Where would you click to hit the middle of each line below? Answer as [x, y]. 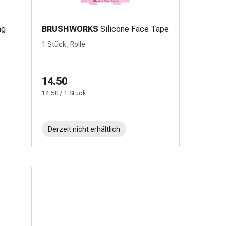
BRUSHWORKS [70, 29]
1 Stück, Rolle [64, 44]
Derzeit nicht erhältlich [84, 129]
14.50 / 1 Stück [64, 93]
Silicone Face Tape [135, 29]
